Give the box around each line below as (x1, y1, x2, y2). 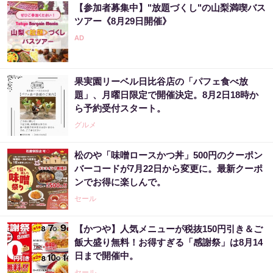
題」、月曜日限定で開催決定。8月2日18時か (74, 90, 258, 100)
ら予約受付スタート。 (74, 103, 166, 113)
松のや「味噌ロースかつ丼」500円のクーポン (74, 150, 263, 160)
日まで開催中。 (74, 250, 138, 261)
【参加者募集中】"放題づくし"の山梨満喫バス (74, 2, 266, 13)
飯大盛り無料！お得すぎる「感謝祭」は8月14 (74, 237, 263, 247)
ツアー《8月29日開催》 (74, 16, 171, 26)
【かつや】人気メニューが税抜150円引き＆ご (74, 224, 263, 234)
